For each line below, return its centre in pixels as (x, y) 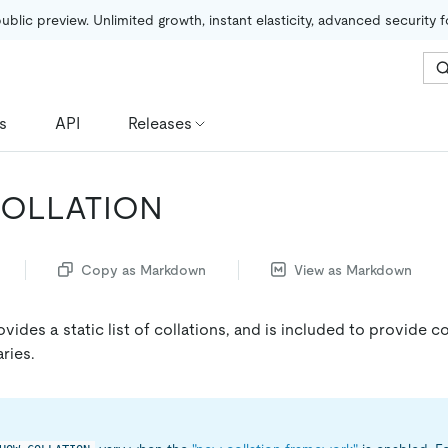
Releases (160, 123)
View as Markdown (353, 269)
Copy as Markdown (143, 269)
